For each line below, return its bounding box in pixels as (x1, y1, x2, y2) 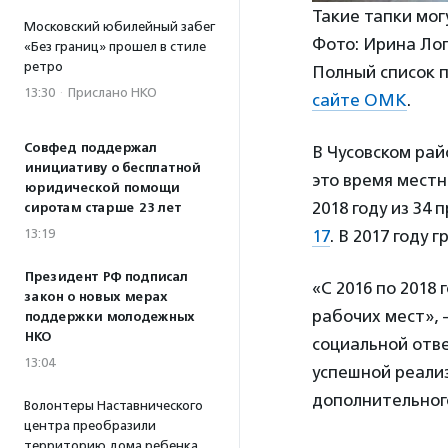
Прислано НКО (68, 85, 157, 100)
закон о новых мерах (24, 289, 167, 305)
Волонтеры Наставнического (24, 398, 203, 413)
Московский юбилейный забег (24, 19, 215, 34)
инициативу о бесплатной (24, 160, 200, 176)
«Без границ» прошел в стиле (24, 39, 206, 54)
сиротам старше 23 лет (24, 200, 181, 216)
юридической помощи (24, 180, 179, 196)
